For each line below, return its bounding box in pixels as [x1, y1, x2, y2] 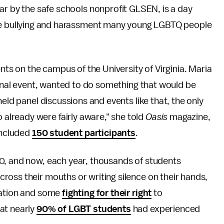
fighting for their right [62, 188, 152, 198]
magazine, [169, 112, 210, 122]
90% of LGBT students [36, 204, 131, 214]
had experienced [130, 204, 200, 214]
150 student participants [31, 128, 136, 138]
